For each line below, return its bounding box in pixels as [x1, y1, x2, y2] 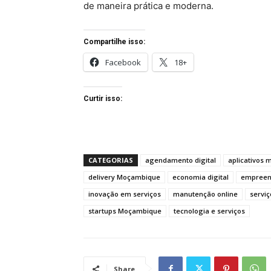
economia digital [172, 172, 229, 182]
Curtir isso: [83, 94, 122, 103]
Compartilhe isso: [83, 38, 145, 47]
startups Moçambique [88, 206, 162, 216]
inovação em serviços [88, 189, 161, 199]
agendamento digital [145, 155, 216, 165]
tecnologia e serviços [174, 206, 245, 216]
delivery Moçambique [88, 172, 160, 182]
